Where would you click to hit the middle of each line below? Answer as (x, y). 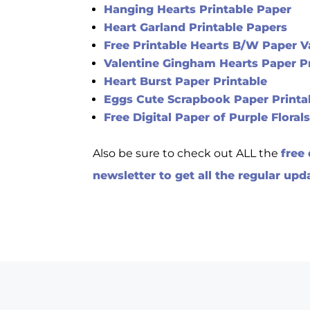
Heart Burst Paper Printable (186, 81)
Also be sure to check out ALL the (187, 153)
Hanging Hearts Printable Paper (198, 9)
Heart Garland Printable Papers (196, 27)
